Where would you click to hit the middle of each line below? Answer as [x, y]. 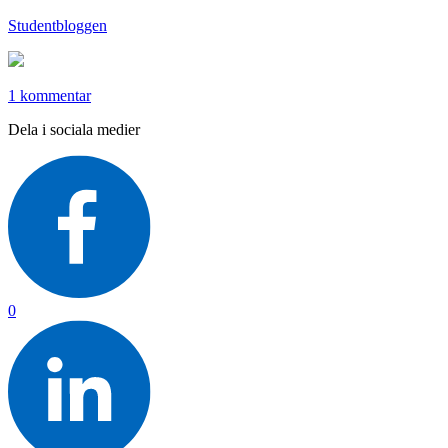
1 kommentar [49, 95]
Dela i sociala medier [74, 129]
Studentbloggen [57, 25]
